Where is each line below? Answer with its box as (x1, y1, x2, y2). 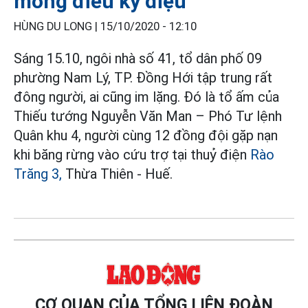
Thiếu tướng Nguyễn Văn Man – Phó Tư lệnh (14, 108, 282, 125)
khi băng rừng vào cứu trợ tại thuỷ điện (14, 146, 250, 164)
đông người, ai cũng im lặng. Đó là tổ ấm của (14, 89, 279, 106)
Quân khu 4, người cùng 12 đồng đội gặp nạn (14, 127, 278, 144)
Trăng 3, (14, 166, 62, 183)
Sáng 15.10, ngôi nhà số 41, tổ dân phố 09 (14, 50, 262, 67)
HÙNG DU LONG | (14, 20, 100, 34)
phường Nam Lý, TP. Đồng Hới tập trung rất (14, 69, 272, 87)
